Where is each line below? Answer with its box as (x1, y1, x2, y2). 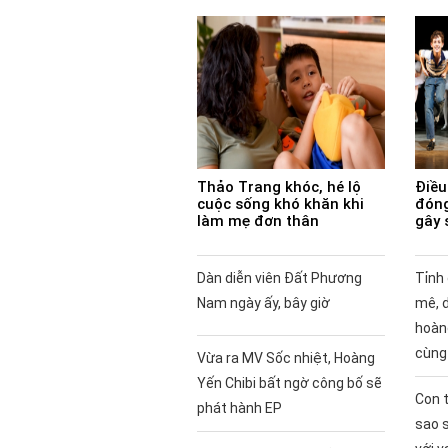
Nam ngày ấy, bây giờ (197, 294, 330, 311)
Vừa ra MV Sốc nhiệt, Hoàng (197, 349, 375, 366)
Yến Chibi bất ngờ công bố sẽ (197, 374, 382, 391)
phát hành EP (197, 399, 282, 416)
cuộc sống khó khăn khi (197, 194, 364, 213)
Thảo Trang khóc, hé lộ (197, 177, 361, 196)
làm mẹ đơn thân (197, 211, 319, 230)
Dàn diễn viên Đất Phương (197, 269, 362, 286)
